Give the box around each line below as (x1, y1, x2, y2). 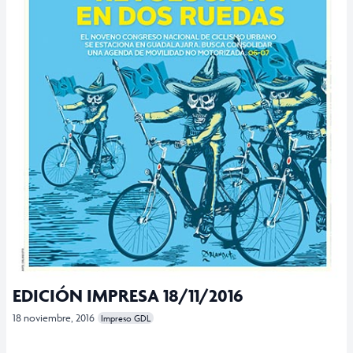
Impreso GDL (101, 311, 150, 324)
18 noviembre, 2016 (13, 310, 95, 324)
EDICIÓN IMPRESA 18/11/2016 (13, 284, 243, 307)
